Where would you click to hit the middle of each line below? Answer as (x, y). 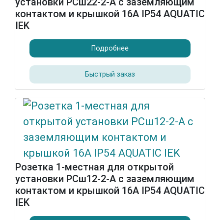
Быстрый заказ (110, 74)
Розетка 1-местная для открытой (95, 167)
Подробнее (110, 48)
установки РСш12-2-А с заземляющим (105, 179)
